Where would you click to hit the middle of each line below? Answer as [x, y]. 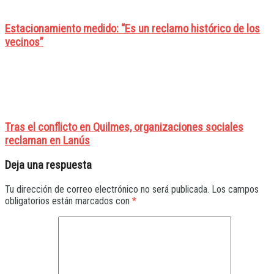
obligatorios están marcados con [68, 201]
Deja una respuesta [48, 165]
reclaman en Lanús [47, 140]
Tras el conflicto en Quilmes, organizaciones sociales [124, 127]
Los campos [235, 190]
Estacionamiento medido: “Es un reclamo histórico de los [132, 29]
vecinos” [24, 43]
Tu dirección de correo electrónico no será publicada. [107, 190]
